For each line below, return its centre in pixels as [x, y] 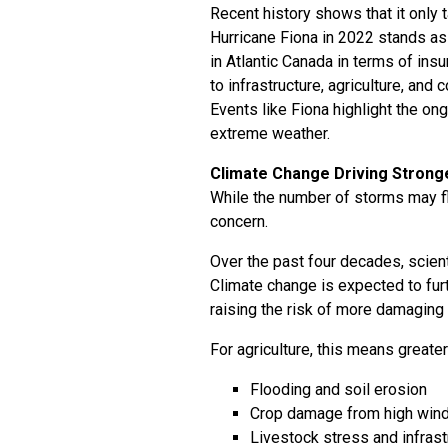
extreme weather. [270, 133]
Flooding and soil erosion [338, 389]
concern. [239, 221]
